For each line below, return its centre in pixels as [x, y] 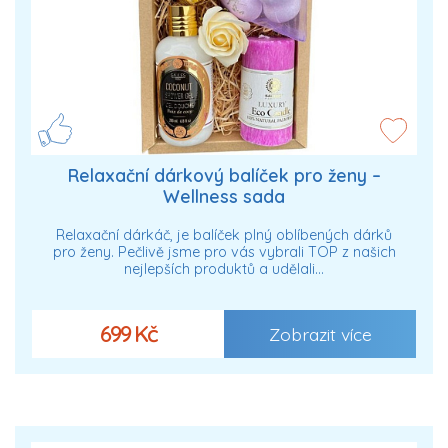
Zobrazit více [320, 334]
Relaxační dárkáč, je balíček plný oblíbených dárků [224, 235]
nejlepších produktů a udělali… [224, 269]
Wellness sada [224, 195]
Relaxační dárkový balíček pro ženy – [224, 174]
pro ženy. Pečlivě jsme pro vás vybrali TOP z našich [224, 252]
